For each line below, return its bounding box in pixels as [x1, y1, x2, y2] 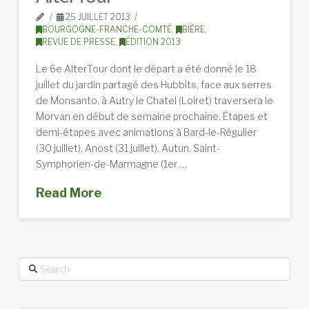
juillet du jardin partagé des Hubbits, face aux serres [35, 78, 272, 90]
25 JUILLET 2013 [63, 12, 131, 23]
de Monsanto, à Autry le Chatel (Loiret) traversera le [35, 94, 273, 106]
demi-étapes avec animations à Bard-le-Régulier [35, 126, 257, 138]
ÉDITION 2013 [125, 37, 181, 48]
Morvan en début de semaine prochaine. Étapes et [35, 110, 268, 122]
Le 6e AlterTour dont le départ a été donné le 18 [35, 62, 257, 74]
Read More [35, 186, 101, 201]
